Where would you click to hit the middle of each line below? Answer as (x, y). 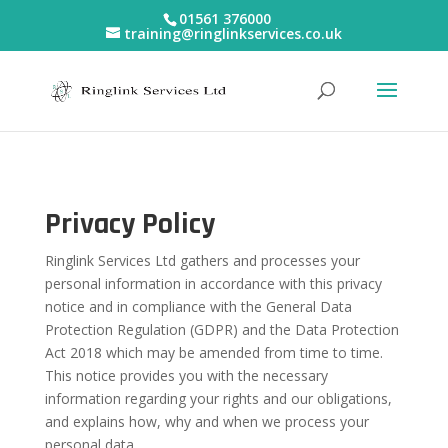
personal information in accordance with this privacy (213, 283)
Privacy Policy (129, 224)
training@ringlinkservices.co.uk (232, 33)
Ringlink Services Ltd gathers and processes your (202, 260)
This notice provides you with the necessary (186, 375)
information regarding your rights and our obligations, (218, 398)
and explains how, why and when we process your (206, 421)
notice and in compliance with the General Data (198, 306)
